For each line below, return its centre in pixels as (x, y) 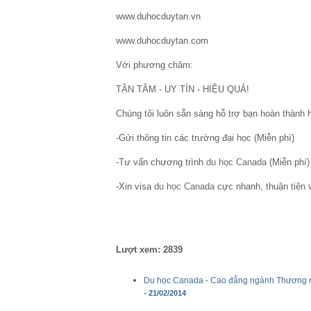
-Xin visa (135, 186)
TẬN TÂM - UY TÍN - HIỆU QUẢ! (183, 89)
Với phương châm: (154, 65)
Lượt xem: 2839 (149, 250)
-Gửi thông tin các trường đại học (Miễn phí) (205, 138)
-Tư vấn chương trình (161, 162)
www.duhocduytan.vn (158, 16)
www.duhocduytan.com (162, 41)
